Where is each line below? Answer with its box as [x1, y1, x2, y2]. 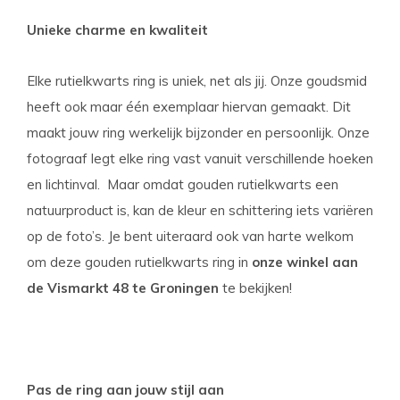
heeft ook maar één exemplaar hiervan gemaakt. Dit [27, 98, 351, 115]
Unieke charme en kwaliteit [27, 21, 208, 38]
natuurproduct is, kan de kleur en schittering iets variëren [27, 202, 373, 219]
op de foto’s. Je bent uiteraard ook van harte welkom [27, 228, 354, 245]
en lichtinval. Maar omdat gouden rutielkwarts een [27, 176, 338, 193]
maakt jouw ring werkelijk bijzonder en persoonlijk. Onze [27, 124, 370, 141]
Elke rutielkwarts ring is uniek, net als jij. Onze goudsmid [27, 72, 367, 89]
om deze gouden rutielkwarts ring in [27, 254, 252, 271]
